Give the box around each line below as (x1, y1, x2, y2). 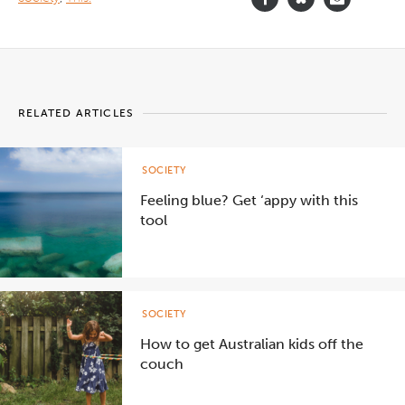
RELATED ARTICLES (18, 106, 135, 119)
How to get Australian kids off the (140, 334, 363, 353)
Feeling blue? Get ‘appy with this (140, 191, 358, 209)
